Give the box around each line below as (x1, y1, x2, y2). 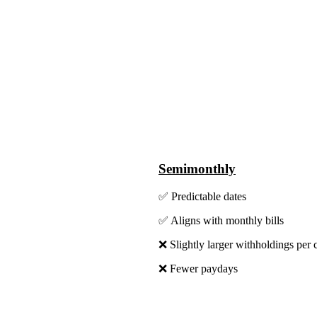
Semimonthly (158, 161, 236, 177)
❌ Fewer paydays (158, 262, 238, 275)
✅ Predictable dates (158, 190, 246, 202)
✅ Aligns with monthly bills (158, 214, 284, 226)
